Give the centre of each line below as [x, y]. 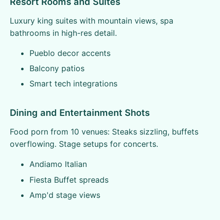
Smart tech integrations [73, 84]
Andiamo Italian [58, 164]
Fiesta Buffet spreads [69, 179]
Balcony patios [57, 68]
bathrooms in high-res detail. [63, 33]
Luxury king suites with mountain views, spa [92, 20]
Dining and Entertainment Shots [80, 113]
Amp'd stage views [65, 195]
